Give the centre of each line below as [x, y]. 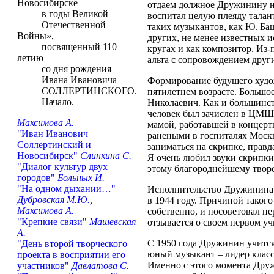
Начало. [45, 102]
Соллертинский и [54, 145]
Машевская [112, 222]
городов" [36, 178]
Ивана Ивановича [67, 80]
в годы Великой [62, 14]
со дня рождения [64, 69]
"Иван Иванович [52, 134]
